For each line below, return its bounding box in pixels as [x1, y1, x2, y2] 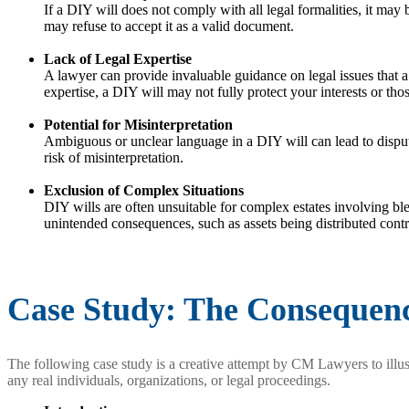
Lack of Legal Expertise [44, 51, 192, 68]
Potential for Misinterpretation [44, 117, 233, 133]
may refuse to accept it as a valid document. [44, 18, 294, 35]
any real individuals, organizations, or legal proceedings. [7, 372, 330, 389]
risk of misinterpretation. [44, 150, 184, 166]
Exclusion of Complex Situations [44, 183, 244, 199]
